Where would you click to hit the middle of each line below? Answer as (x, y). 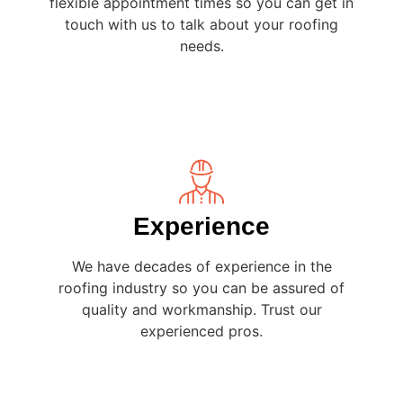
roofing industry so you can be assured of (201, 287)
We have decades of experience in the (201, 266)
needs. (201, 45)
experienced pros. (201, 331)
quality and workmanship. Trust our (201, 309)
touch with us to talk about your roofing (201, 24)
